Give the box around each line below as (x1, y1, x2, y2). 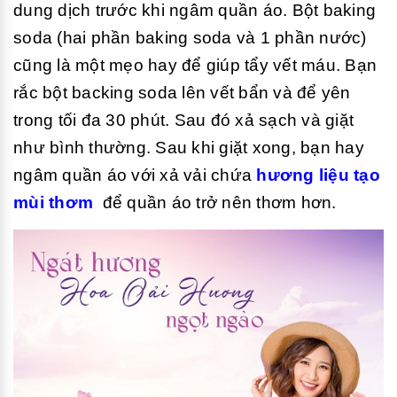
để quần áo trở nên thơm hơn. (93, 192, 337, 212)
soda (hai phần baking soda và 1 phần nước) (13, 27, 367, 47)
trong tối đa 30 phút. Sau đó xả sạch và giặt (13, 110, 354, 129)
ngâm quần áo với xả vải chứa (13, 165, 257, 184)
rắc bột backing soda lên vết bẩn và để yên (13, 82, 351, 102)
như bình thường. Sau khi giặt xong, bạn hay (13, 137, 364, 157)
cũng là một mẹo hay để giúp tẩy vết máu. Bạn (13, 55, 377, 74)
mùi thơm (13, 192, 93, 212)
